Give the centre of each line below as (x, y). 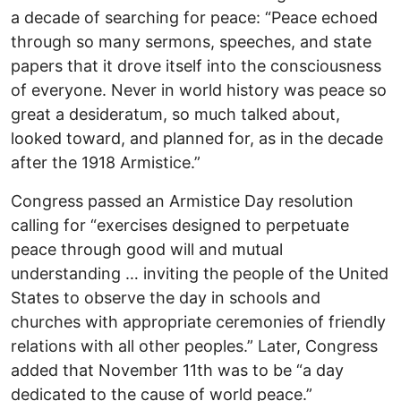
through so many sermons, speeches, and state (191, 42)
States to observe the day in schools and (166, 298)
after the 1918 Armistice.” (106, 163)
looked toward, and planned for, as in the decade (197, 139)
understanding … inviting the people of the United (200, 274)
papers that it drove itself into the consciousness (196, 66)
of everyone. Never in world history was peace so (199, 90)
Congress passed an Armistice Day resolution (182, 201)
